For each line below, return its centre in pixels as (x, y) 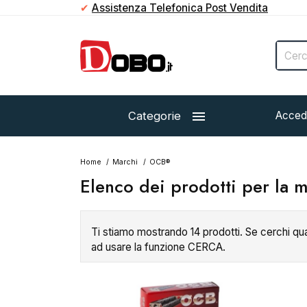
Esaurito (106, 288)
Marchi (125, 162)
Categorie (155, 116)
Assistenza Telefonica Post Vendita (180, 8)
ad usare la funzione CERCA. (158, 247)
